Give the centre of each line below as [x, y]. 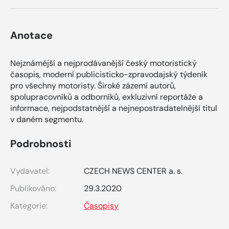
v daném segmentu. [47, 120]
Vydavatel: [30, 171]
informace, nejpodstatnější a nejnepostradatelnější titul [114, 108]
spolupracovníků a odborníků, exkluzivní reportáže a [107, 97]
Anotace [31, 36]
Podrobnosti [41, 144]
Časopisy [101, 206]
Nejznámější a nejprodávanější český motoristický [104, 63]
